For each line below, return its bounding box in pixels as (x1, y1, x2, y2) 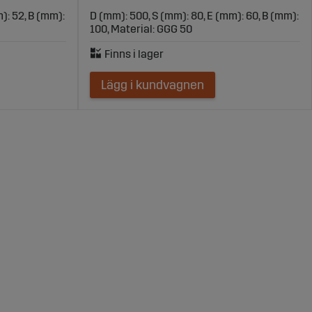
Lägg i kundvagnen (101, 77, 204, 93)
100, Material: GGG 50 (90, 22, 192, 36)
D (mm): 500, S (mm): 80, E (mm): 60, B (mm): (90, 8, 299, 22)
